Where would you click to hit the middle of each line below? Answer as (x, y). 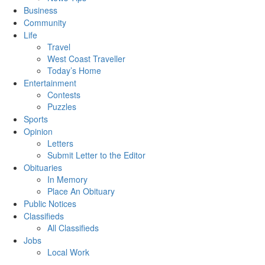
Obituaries (43, 168)
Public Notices (50, 204)
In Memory (67, 180)
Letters (60, 143)
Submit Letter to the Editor (96, 155)
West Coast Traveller (86, 59)
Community (45, 23)
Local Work (68, 252)
